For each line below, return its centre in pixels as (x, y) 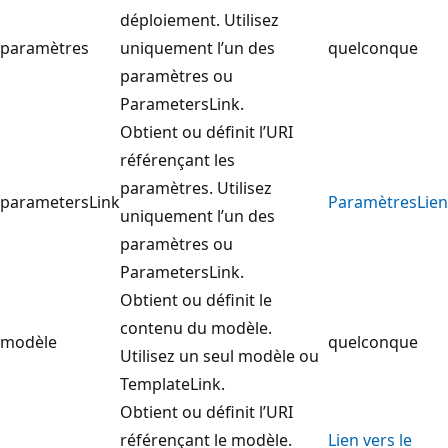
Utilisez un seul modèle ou (219, 355)
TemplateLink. (172, 383)
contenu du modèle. (196, 327)
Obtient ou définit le (196, 299)
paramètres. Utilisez (196, 187)
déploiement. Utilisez (199, 19)
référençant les (177, 159)
